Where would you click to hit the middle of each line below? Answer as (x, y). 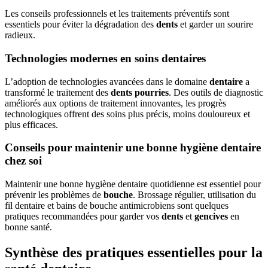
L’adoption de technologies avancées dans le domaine (107, 81)
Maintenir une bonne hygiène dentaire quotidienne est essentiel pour (133, 184)
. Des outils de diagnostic (216, 92)
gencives (211, 216)
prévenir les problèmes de (54, 194)
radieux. (20, 35)
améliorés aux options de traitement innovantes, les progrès (115, 103)
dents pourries (140, 92)
